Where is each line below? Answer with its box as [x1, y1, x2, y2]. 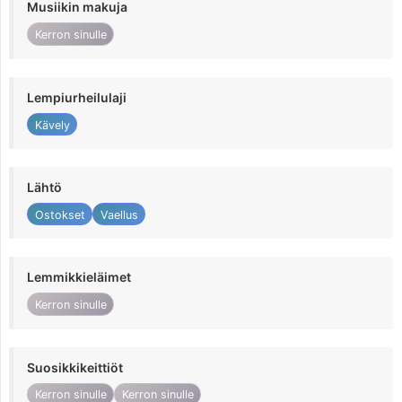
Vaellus [100, 207, 138, 222]
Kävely [34, 118, 70, 132]
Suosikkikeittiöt [27, 359, 123, 375]
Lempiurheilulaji [27, 89, 127, 105]
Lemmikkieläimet [27, 269, 131, 285]
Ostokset [34, 207, 85, 222]
